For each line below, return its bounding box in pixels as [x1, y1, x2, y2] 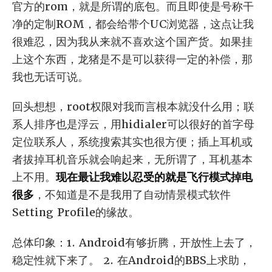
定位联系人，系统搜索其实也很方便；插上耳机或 [12, 135, 253, 149]
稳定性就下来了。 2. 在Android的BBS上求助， [12, 253, 250, 267]
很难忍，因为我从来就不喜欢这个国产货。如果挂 [12, 35, 253, 49]
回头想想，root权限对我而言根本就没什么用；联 [12, 100, 254, 114]
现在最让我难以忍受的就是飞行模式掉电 [56, 170, 253, 185]
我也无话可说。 [12, 70, 89, 84]
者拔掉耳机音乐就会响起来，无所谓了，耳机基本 [12, 152, 253, 167]
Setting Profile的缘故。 [12, 205, 139, 220]
